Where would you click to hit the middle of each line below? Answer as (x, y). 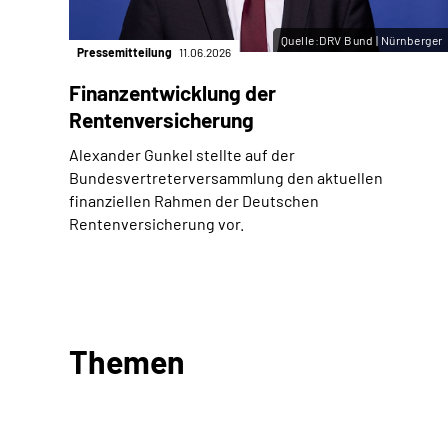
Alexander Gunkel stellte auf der (182, 154)
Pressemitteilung (125, 51)
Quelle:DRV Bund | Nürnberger (361, 39)
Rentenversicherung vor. (156, 223)
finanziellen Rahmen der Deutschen (194, 200)
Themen (127, 360)
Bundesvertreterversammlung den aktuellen (226, 177)
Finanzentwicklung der (172, 92)
